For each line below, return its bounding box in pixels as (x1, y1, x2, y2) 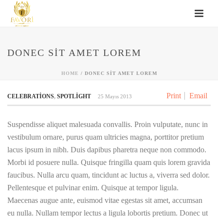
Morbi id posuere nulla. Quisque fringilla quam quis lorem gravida (7, 158, 210, 166)
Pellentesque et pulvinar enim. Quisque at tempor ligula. (7, 183, 179, 192)
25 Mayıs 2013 (98, 93, 132, 99)
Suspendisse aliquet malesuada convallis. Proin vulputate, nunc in (7, 120, 208, 128)
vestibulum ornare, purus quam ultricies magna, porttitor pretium (7, 133, 204, 141)
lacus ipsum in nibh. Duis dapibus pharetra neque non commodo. (7, 145, 206, 154)
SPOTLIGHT (57, 93, 91, 100)
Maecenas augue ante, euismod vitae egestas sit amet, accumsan (7, 196, 202, 204)
